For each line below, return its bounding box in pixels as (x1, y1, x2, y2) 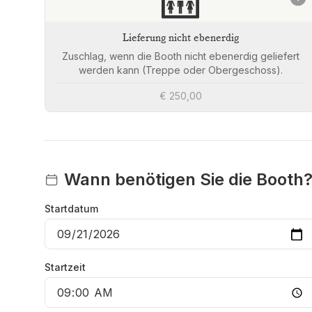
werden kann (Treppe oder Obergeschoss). (78, 64, 283, 77)
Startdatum (45, 203, 98, 215)
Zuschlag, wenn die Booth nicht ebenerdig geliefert (61, 50, 299, 63)
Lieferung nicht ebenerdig (122, 33, 239, 45)
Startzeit (45, 261, 86, 274)
